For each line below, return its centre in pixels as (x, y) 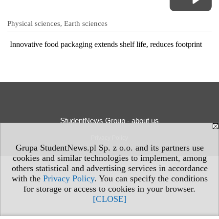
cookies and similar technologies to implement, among (109, 158)
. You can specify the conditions (151, 178)
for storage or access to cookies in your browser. (109, 189)
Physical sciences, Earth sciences (57, 24)
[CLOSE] (109, 199)
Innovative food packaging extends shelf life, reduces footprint (106, 44)
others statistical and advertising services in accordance (109, 168)
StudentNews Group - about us (109, 121)
